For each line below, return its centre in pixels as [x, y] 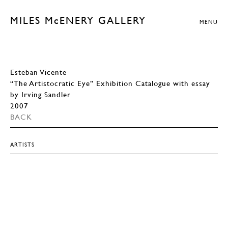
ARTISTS [22, 144]
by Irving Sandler [40, 94]
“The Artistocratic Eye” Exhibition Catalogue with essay [110, 83]
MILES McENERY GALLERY [78, 20]
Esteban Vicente [38, 72]
